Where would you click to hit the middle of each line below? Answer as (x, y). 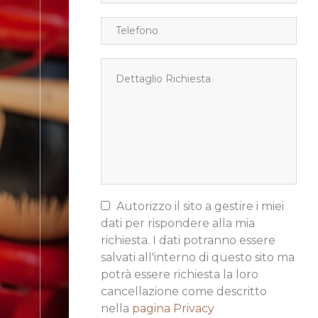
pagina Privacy (173, 309)
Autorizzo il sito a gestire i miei (200, 207)
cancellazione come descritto (184, 292)
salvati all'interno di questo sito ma (198, 258)
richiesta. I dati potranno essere (188, 241)
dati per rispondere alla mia (178, 224)
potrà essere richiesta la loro (180, 275)
